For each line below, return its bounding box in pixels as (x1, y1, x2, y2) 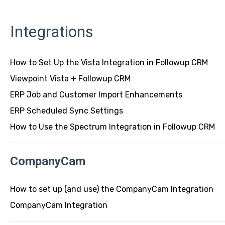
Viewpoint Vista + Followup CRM (10, 74, 131, 84)
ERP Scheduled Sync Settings (10, 106, 123, 116)
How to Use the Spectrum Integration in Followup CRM (10, 122, 215, 132)
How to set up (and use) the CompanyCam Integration (10, 184, 213, 194)
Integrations (10, 22, 93, 41)
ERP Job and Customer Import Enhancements (10, 90, 182, 100)
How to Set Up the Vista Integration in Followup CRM (10, 58, 208, 68)
